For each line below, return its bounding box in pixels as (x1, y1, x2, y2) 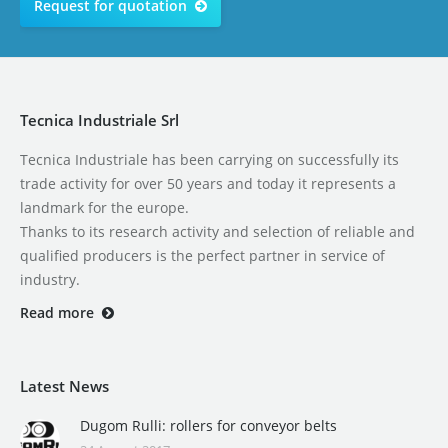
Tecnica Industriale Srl (20, 109, 179, 130)
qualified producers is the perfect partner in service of (20, 245, 385, 265)
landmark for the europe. (20, 197, 189, 217)
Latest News (20, 375, 109, 396)
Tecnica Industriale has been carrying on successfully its (20, 149, 399, 169)
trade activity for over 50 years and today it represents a (20, 173, 396, 193)
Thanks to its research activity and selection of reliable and (20, 221, 415, 241)
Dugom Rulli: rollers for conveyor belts (80, 415, 337, 435)
